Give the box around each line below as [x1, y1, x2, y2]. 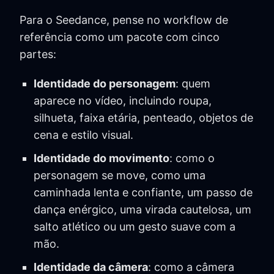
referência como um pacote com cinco [20, 31, 220, 44]
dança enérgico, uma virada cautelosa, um [33, 203, 251, 217]
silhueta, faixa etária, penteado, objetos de [33, 111, 253, 125]
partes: [20, 48, 56, 61]
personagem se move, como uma [33, 169, 206, 182]
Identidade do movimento [33, 152, 169, 165]
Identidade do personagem [33, 77, 176, 91]
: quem [175, 77, 210, 91]
